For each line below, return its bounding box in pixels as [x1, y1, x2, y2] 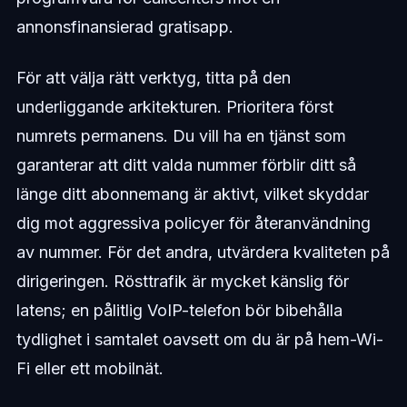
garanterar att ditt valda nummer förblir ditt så [15, 155, 356, 175]
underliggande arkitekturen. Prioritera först [15, 97, 333, 117]
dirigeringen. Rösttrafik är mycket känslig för [15, 272, 349, 292]
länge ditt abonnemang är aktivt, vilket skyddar [15, 184, 369, 204]
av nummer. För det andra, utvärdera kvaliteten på [15, 243, 390, 263]
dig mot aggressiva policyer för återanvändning [15, 213, 371, 233]
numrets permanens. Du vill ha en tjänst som [15, 126, 346, 146]
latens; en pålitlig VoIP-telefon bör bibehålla [15, 301, 342, 321]
